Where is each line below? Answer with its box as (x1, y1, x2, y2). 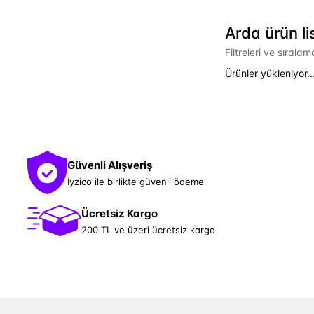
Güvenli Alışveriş (67, 158, 152, 172)
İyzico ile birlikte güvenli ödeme (67, 175, 204, 187)
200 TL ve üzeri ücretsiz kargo (81, 224, 215, 235)
